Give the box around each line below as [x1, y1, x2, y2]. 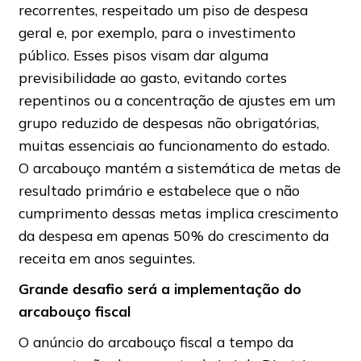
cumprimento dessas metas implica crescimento [18, 204, 338, 222]
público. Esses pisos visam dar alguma [18, 46, 268, 64]
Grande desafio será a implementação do [18, 280, 301, 298]
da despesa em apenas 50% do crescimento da [18, 226, 329, 245]
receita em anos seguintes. [18, 249, 195, 268]
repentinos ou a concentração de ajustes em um [18, 91, 335, 110]
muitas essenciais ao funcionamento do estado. [18, 136, 330, 155]
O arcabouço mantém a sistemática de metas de [18, 159, 341, 177]
